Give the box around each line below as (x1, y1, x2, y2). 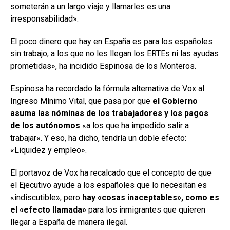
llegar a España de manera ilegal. (10, 217, 127, 227)
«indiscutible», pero (10, 192, 82, 202)
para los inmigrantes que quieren (86, 204, 205, 215)
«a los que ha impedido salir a (80, 120, 189, 130)
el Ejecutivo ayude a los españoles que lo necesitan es (10, 180, 207, 190)
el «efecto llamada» (10, 204, 86, 215)
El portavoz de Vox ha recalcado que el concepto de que (10, 167, 212, 178)
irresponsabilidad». (10, 13, 79, 24)
